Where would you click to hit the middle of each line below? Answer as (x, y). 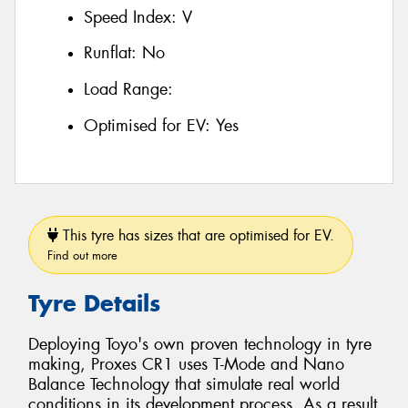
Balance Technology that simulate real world (184, 384)
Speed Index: (133, 17)
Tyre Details (94, 304)
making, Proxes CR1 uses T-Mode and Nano (186, 364)
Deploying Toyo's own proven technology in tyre (200, 344)
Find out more (82, 256)
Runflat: (113, 53)
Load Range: (128, 89)
